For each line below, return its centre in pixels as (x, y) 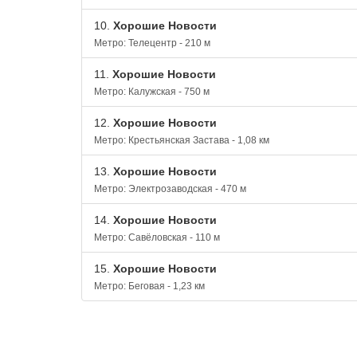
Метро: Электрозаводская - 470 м (170, 189)
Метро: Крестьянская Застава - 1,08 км (182, 140)
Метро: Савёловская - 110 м (157, 237)
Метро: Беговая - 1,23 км (149, 286)
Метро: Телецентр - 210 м (152, 43)
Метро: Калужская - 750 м (152, 92)
